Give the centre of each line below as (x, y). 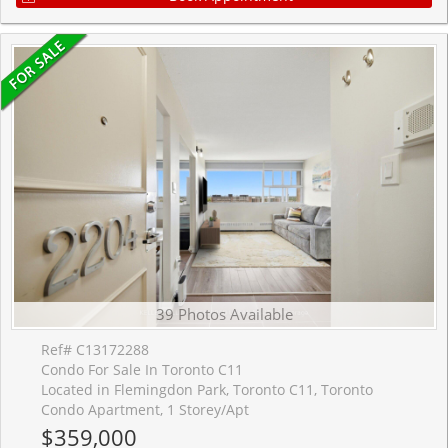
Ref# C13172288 (95, 350)
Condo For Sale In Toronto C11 (142, 370)
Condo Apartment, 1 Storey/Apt (145, 410)
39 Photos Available (224, 314)
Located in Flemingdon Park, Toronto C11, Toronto (207, 390)
